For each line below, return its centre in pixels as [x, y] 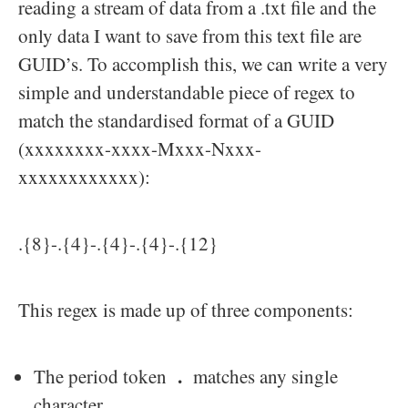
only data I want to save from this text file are [190, 36]
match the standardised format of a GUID [176, 121]
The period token [106, 377]
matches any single [260, 377]
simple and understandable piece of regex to [187, 92]
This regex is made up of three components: [186, 310]
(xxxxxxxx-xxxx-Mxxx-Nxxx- [140, 149]
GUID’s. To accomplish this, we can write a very [203, 64]
